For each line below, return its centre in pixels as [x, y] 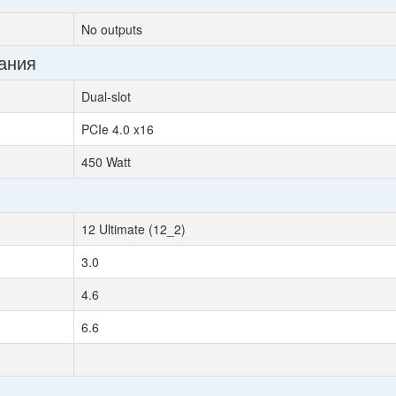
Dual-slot [106, 96]
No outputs [112, 29]
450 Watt [106, 162]
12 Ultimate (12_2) [133, 229]
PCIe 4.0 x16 [118, 129]
